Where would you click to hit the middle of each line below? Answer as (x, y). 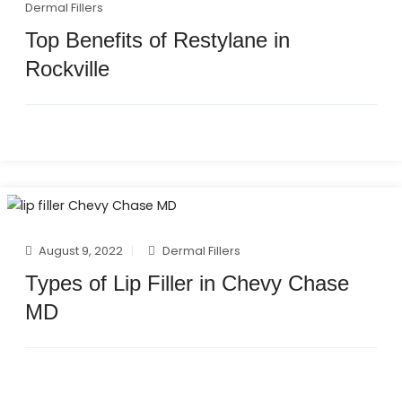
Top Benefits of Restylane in (157, 39)
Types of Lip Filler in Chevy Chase (187, 284)
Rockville (67, 68)
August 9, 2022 (81, 251)
